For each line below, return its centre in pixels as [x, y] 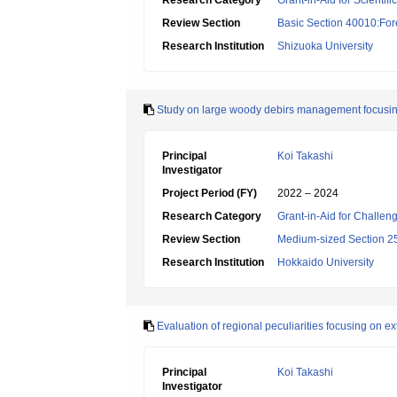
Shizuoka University [325, 46]
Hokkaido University [326, 262]
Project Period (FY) [210, 193]
